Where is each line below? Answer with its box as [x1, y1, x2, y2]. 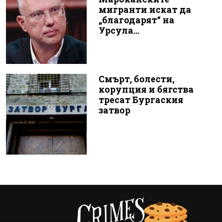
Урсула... [98, 24, 139, 36]
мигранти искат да [98, 3, 191, 15]
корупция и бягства [98, 84, 194, 96]
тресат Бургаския [98, 94, 183, 106]
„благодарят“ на [98, 14, 174, 26]
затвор [98, 105, 130, 116]
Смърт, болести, [98, 73, 174, 85]
